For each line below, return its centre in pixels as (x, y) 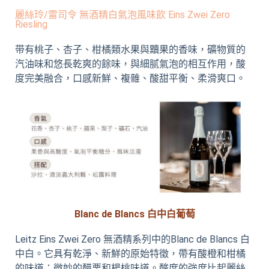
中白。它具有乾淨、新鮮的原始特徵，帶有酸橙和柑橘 (130, 253)
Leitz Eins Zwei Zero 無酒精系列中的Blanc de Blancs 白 (132, 239)
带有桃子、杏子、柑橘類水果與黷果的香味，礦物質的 (130, 50)
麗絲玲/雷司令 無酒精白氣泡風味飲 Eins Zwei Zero (122, 15)
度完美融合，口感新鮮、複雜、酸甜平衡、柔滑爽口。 (130, 79)
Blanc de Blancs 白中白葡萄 (134, 214)
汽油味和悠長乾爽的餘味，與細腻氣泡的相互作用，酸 (130, 64)
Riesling (31, 25)
